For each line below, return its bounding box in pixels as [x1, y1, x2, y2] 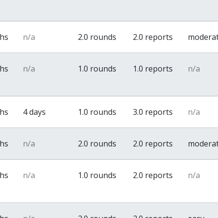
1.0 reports [133, 63, 173, 74]
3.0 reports [133, 107, 173, 117]
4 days [23, 107, 46, 117]
